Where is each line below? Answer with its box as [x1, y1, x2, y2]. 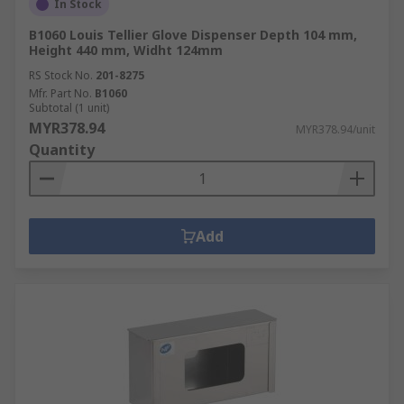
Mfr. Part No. [29, 86, 92, 101]
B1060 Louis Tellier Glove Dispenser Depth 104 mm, [29, 26, 357, 43]
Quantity [29, 140, 95, 160]
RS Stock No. [29, 68, 93, 83]
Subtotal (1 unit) [29, 100, 109, 115]
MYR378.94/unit [296, 122, 375, 137]
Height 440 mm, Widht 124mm [29, 41, 223, 59]
